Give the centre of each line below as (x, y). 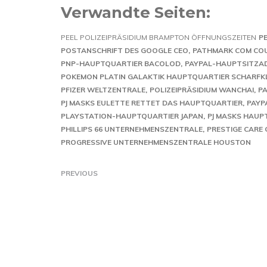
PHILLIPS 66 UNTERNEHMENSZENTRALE (132, 129)
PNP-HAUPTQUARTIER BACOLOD (121, 63)
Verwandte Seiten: (136, 12)
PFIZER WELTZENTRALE (103, 90)
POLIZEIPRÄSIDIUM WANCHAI (202, 90)
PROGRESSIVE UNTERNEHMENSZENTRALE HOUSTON (156, 142)
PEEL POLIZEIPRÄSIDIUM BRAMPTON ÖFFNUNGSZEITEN (159, 37)
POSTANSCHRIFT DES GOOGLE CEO (125, 50)
